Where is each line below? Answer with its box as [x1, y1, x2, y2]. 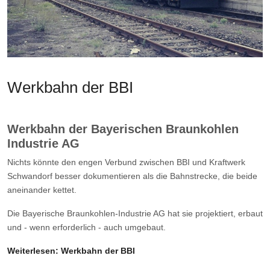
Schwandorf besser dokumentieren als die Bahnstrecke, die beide [7, 171, 257, 181]
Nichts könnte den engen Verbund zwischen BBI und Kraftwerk [7, 157, 245, 168]
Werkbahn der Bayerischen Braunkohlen [7, 122, 239, 136]
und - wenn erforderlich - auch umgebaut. [7, 222, 166, 233]
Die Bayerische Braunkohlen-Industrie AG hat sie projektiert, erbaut [7, 209, 263, 219]
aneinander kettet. [7, 185, 77, 195]
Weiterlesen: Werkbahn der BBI [7, 246, 135, 256]
